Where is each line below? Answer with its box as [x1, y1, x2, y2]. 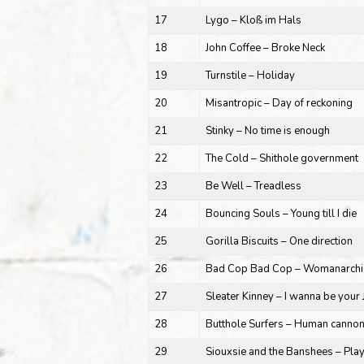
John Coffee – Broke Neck [205, 40, 325, 55]
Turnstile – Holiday [205, 67, 295, 83]
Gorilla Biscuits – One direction [205, 233, 353, 249]
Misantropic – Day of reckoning [205, 95, 353, 110]
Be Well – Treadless [205, 178, 301, 193]
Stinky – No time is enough [205, 123, 330, 138]
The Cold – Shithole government [205, 150, 358, 166]
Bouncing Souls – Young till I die [205, 206, 357, 221]
